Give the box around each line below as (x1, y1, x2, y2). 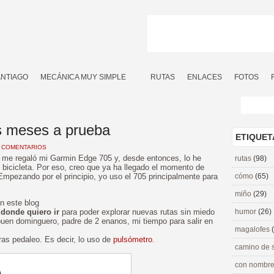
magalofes (235, 225, 272, 234)
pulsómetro (113, 235, 152, 244)
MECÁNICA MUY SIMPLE (40, 73, 126, 81)
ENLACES (187, 73, 222, 81)
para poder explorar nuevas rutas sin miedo (62, 207, 215, 217)
